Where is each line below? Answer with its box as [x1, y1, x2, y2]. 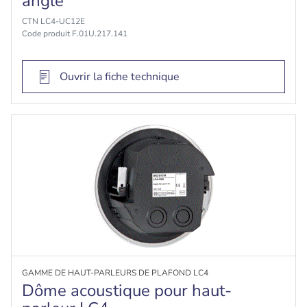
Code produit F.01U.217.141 [22, 28, 127, 39]
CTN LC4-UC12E [22, 16, 85, 27]
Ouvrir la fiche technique [60, 69, 180, 84]
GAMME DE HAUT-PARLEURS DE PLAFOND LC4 [22, 267, 208, 278]
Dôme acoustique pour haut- [22, 280, 232, 302]
